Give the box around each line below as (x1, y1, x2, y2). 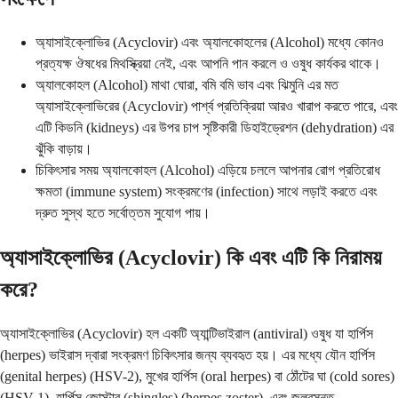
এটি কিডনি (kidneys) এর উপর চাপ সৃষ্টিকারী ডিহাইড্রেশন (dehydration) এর (36, 119, 394, 135)
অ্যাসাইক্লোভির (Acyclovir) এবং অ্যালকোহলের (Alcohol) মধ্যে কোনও (36, 34, 384, 50)
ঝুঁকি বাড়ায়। (36, 140, 92, 156)
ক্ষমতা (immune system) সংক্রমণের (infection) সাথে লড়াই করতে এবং (36, 183, 378, 199)
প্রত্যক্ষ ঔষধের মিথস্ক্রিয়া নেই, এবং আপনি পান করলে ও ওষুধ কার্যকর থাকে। (36, 55, 381, 71)
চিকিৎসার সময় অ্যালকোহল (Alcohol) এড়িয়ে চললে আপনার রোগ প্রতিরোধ (36, 162, 380, 178)
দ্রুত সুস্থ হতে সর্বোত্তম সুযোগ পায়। (36, 204, 211, 220)
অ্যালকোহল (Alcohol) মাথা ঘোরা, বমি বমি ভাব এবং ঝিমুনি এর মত (36, 76, 338, 92)
